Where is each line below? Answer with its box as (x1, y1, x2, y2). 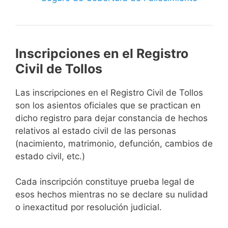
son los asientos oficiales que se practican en (15, 100, 201, 110)
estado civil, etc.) (15, 151, 85, 161)
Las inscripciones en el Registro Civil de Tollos (15, 87, 203, 98)
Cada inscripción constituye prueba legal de (15, 177, 194, 187)
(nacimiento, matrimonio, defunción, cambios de (15, 138, 213, 149)
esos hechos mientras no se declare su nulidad (15, 189, 208, 200)
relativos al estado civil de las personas (15, 125, 176, 136)
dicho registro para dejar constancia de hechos (15, 112, 208, 123)
